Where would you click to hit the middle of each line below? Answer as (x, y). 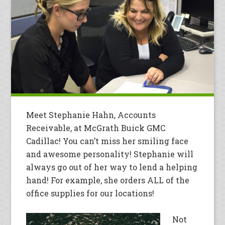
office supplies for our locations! (90, 193)
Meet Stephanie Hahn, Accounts (91, 115)
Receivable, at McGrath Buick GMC (96, 128)
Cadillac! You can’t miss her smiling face (107, 141)
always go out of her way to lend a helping (112, 167)
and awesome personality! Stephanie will (110, 154)
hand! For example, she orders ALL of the (108, 180)
